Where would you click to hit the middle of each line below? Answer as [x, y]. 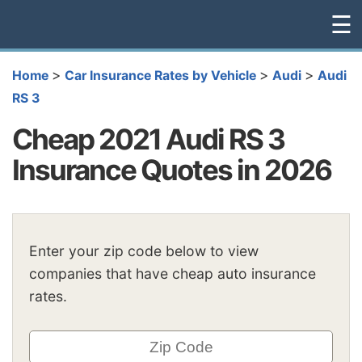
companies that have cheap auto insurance [173, 274]
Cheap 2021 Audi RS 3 [148, 139]
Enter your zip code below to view [144, 251]
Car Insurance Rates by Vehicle [160, 76]
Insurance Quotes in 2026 [172, 169]
